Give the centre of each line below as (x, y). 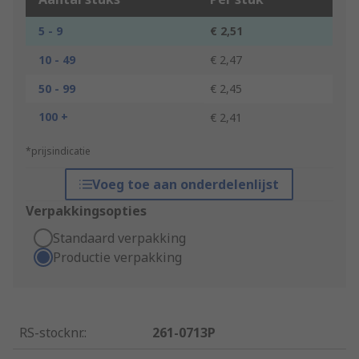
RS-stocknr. (52, 333)
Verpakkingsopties (86, 211)
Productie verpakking (117, 258)
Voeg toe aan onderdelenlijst (186, 185)
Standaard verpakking (119, 238)
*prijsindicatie (58, 151)
